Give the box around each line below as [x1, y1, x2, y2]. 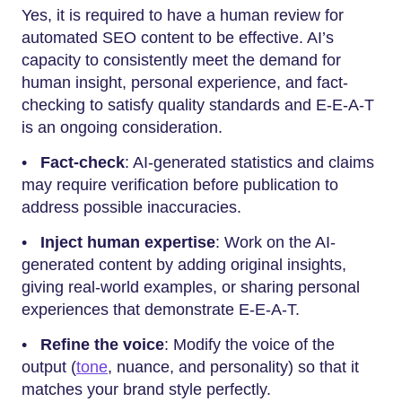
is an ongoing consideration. [22, 118, 223, 137]
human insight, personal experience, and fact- [22, 74, 348, 92]
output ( [22, 358, 76, 377]
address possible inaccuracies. [22, 198, 241, 217]
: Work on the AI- [215, 233, 336, 252]
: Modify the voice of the [164, 336, 335, 354]
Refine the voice [40, 336, 164, 354]
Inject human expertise [40, 233, 215, 252]
